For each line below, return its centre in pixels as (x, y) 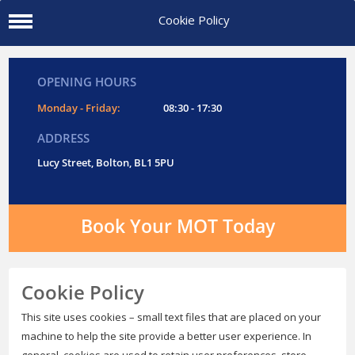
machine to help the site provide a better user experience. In (167, 336)
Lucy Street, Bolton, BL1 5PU (106, 163)
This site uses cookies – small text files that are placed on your (172, 317)
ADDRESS (64, 139)
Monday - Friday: (79, 109)
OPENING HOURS (87, 83)
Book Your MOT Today (177, 227)
